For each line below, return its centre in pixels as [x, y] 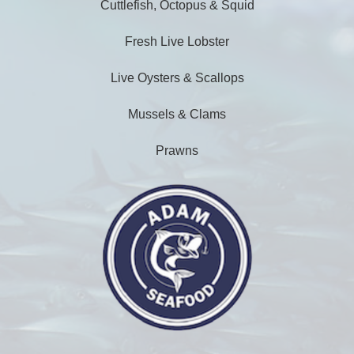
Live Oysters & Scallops [177, 78]
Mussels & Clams [177, 115]
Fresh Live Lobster [177, 42]
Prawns [177, 151]
